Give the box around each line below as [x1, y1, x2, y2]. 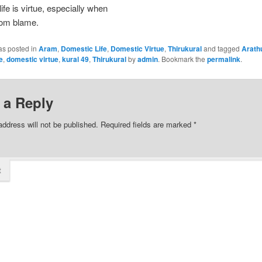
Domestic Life [60, 43, 107, 54]
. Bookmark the [157, 54, 207, 64]
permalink [206, 54, 240, 65]
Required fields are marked [98, 118, 194, 130]
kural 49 [61, 54, 89, 65]
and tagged [201, 43, 242, 54]
